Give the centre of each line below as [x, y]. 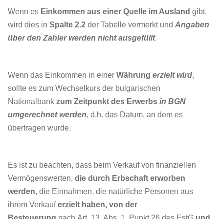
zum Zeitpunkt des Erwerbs [108, 101]
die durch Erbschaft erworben [130, 178]
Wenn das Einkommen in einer [62, 75]
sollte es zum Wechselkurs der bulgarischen [84, 88]
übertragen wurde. [39, 128]
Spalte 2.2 [68, 25]
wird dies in [29, 25]
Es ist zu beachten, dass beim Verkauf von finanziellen [102, 165]
